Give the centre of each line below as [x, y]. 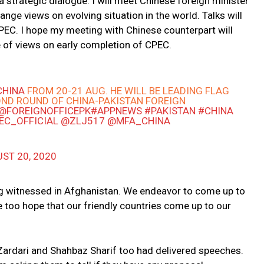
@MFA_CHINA [139, 121]
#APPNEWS [117, 111]
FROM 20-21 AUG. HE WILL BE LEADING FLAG [127, 91]
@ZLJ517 [83, 121]
